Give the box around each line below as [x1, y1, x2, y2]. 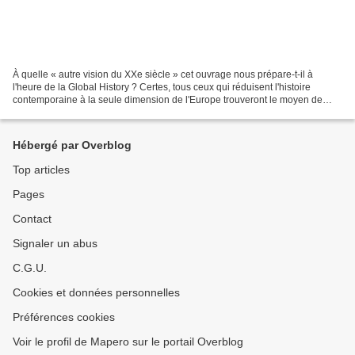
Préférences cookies [13, 311, 115, 323]
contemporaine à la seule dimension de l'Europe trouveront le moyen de [13, 94, 323, 105]
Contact [13, 212, 52, 225]
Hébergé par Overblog [13, 139, 132, 151]
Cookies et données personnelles [13, 286, 180, 299]
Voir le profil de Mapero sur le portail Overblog [13, 335, 243, 348]
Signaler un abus [13, 237, 97, 250]
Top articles [13, 163, 70, 176]
